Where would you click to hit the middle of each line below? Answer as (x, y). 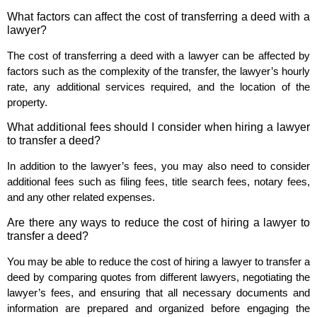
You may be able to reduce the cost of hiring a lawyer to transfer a (158, 261)
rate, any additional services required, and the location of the (158, 86)
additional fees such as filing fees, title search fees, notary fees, (158, 182)
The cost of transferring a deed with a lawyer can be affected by (158, 55)
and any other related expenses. (81, 197)
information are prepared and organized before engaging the (158, 308)
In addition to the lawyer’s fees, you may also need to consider (158, 166)
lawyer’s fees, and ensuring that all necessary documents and (158, 292)
